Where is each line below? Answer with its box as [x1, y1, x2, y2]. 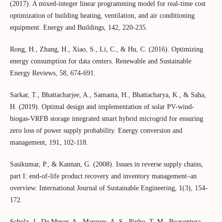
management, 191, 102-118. [9, 139, 88, 147]
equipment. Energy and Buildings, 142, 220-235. [9, 24, 148, 32]
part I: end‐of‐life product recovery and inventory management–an [9, 172, 197, 180]
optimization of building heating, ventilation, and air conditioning [9, 12, 195, 20]
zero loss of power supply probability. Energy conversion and [9, 127, 182, 135]
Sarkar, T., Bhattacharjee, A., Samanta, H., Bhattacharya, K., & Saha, [9, 91, 206, 99]
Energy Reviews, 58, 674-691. [9, 69, 96, 77]
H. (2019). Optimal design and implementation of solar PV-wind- [9, 103, 194, 111]
